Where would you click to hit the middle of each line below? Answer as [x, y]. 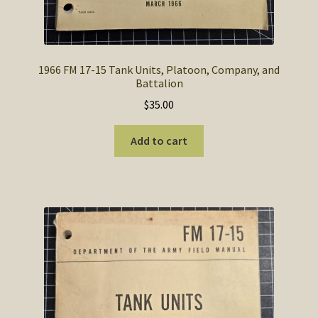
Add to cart [159, 141]
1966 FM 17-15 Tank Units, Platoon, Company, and [159, 69]
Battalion [159, 83]
